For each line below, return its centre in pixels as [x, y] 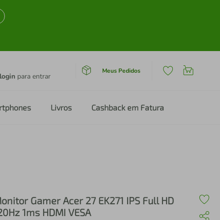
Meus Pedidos [121, 70]
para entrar [33, 76]
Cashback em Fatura [128, 107]
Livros [61, 107]
